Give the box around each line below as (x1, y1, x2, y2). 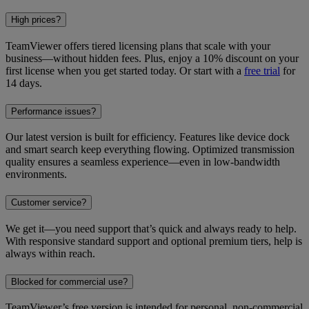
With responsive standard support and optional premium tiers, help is (6, 235, 302, 247)
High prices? (11, 14, 61, 26)
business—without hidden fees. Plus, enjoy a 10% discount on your (6, 52, 299, 64)
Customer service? (11, 197, 86, 208)
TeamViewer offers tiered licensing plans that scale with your (6, 39, 270, 52)
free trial (244, 64, 280, 77)
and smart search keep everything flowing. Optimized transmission (6, 143, 295, 156)
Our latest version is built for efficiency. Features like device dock (6, 131, 290, 143)
